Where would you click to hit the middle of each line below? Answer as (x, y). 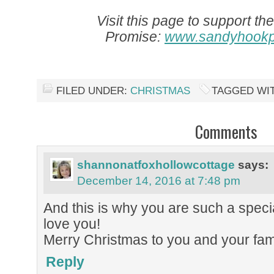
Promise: (135, 37)
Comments (226, 131)
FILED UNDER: (93, 91)
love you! (72, 224)
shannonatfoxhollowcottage (156, 165)
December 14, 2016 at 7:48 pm (159, 181)
